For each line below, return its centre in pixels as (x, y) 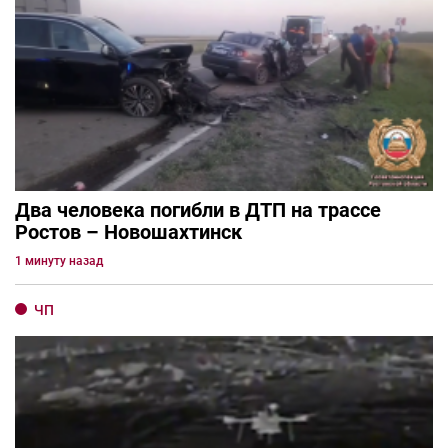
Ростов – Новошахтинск (128, 231)
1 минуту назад (59, 260)
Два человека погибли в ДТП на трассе (198, 209)
